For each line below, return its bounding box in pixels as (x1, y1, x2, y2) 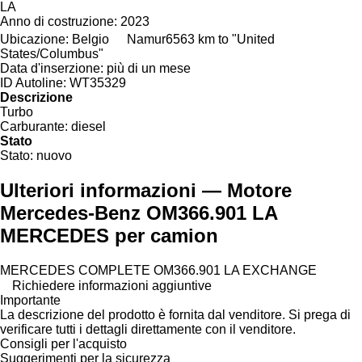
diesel (71, 119, 106, 133)
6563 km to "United (166, 32, 275, 46)
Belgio (72, 32, 109, 46)
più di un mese (107, 61, 191, 75)
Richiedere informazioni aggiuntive (12, 278, 212, 293)
